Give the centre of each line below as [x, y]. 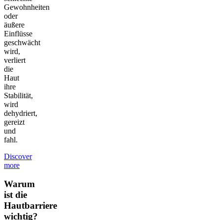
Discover [18, 156]
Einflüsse [18, 33]
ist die [15, 195]
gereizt [14, 122]
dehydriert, [21, 113]
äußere [14, 25]
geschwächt [22, 42]
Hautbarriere [30, 206]
